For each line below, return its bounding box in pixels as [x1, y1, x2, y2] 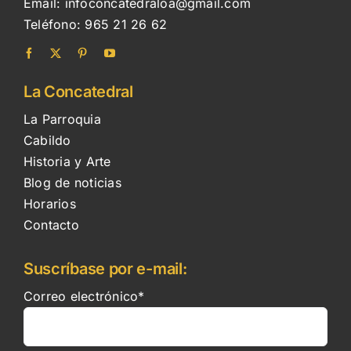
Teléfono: [23, 16, 85, 33]
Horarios [23, 195, 76, 212]
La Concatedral [23, 81, 133, 101]
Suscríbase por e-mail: [23, 259, 187, 278]
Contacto [23, 216, 79, 233]
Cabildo [23, 132, 71, 148]
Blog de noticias [23, 174, 121, 190]
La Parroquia [23, 110, 101, 127]
